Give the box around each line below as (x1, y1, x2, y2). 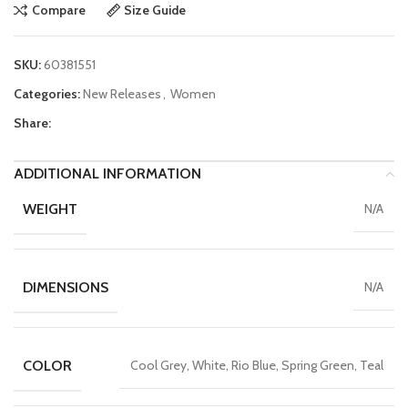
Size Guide (124, 2, 187, 19)
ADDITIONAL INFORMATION (14, 164, 201, 182)
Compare (31, 2, 86, 19)
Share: (14, 114, 51, 131)
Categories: (14, 85, 80, 102)
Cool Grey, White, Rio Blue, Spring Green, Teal (130, 357, 383, 374)
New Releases (83, 85, 161, 102)
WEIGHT (23, 199, 77, 218)
